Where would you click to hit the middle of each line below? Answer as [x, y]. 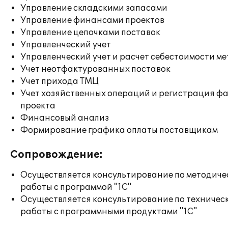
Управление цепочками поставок [90, 33]
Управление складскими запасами [94, 8]
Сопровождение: [56, 155]
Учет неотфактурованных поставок [95, 69]
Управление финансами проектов [92, 20]
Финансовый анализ [65, 118]
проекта [38, 106]
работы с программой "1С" [76, 187]
